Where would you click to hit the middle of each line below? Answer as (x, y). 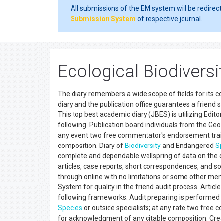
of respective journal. (169, 19)
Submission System (103, 19)
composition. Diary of (91, 146)
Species (70, 208)
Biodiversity (143, 146)
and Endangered (188, 146)
